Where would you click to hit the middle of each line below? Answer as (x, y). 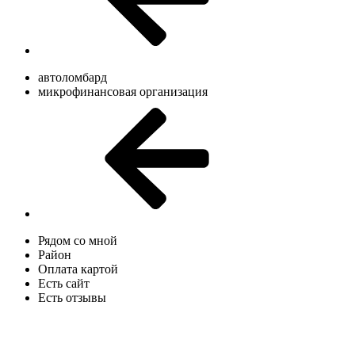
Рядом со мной (78, 241)
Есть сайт (64, 284)
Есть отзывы (72, 298)
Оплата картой (78, 269)
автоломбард (73, 78)
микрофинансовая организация (123, 92)
